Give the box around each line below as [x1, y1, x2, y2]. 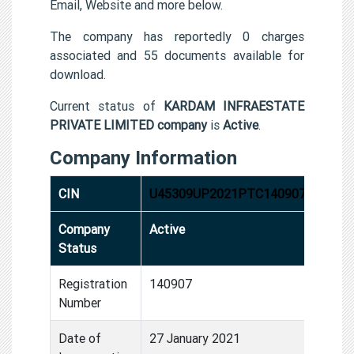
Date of [58, 330, 101, 346]
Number [58, 294, 101, 311]
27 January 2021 [149, 330, 240, 346]
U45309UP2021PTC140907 [149, 185, 306, 201]
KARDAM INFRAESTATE [163, 97, 304, 114]
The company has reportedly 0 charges [50, 28, 304, 44]
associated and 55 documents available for [50, 47, 304, 63]
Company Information [50, 145, 237, 169]
